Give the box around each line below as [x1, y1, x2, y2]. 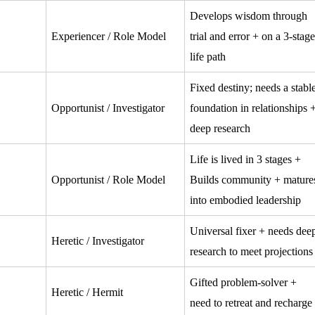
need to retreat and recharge [189, 296, 312, 309]
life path [189, 50, 226, 63]
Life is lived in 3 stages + [189, 153, 301, 165]
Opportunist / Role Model [51, 173, 165, 186]
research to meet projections [189, 245, 313, 257]
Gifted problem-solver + [189, 276, 297, 288]
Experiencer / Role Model [51, 30, 166, 42]
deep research [189, 122, 250, 134]
